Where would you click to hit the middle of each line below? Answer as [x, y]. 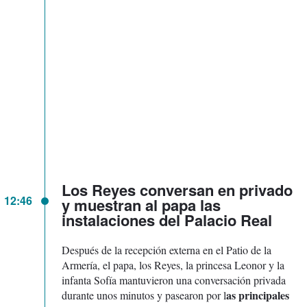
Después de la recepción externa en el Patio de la [167, 249]
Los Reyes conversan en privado [177, 189]
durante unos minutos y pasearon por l [144, 295]
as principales [258, 295]
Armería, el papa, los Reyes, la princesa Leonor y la [173, 265]
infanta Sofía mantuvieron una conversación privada [174, 280]
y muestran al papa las [141, 205]
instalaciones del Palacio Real [167, 220]
